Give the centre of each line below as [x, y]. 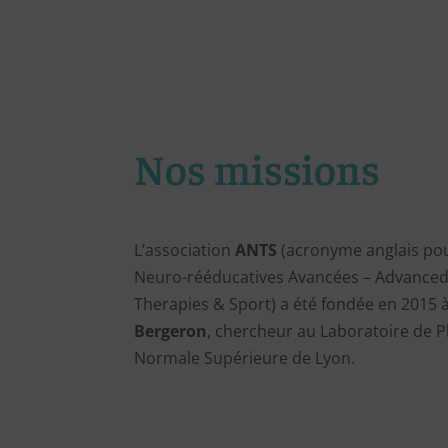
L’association [185, 249]
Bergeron [171, 330]
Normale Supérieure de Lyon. [245, 357]
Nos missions [257, 168]
